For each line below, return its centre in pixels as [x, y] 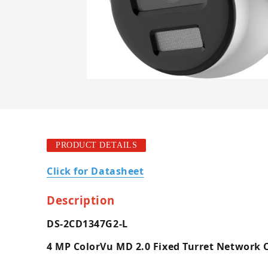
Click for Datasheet [95, 171]
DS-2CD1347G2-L [87, 224]
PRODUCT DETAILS [97, 145]
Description [81, 200]
